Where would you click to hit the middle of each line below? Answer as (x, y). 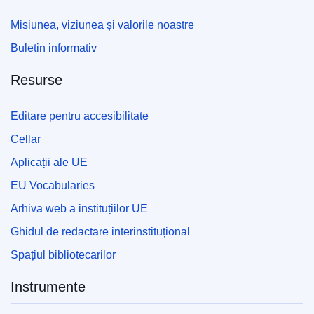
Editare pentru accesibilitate (80, 116)
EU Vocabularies (53, 186)
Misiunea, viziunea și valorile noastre (102, 25)
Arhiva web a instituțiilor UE (79, 209)
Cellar (26, 139)
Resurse (36, 80)
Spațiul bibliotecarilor (63, 255)
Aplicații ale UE (49, 163)
